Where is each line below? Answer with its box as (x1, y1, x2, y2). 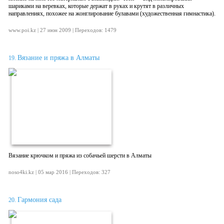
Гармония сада (17, 196, 61, 203)
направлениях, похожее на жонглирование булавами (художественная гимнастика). (8, 10, 215, 17)
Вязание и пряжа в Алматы (17, 54, 99, 61)
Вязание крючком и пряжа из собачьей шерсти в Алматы (8, 152, 151, 159)
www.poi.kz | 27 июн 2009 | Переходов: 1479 (8, 27, 116, 33)
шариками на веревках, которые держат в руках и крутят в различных (8, 2, 184, 9)
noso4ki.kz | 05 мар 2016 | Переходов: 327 (8, 169, 110, 175)
